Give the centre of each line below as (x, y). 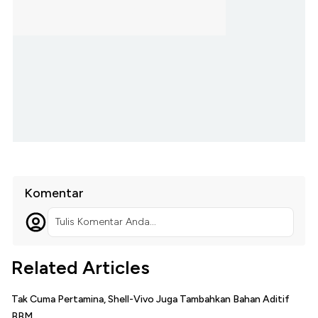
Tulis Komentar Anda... (105, 222)
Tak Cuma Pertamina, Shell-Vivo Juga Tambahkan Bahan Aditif (150, 300)
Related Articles (81, 268)
